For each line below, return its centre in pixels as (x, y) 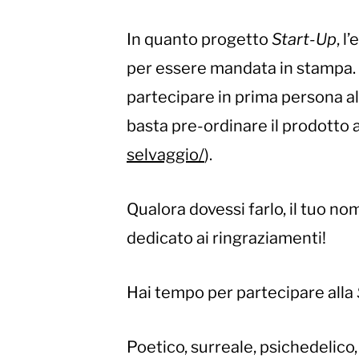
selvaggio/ (165, 155)
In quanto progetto (199, 40)
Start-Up (304, 40)
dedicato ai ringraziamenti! (226, 238)
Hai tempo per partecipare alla (242, 293)
